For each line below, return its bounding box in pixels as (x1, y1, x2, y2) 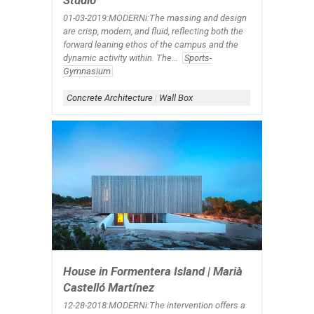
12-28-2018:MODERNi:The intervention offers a (63, 300, 245, 311)
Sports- (184, 53, 212, 64)
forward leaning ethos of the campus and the (63, 39, 238, 50)
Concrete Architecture (67, 93, 153, 104)
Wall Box (159, 93, 193, 104)
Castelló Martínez (63, 280, 154, 295)
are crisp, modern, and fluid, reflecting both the (63, 26, 243, 37)
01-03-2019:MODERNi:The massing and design (63, 13, 247, 24)
